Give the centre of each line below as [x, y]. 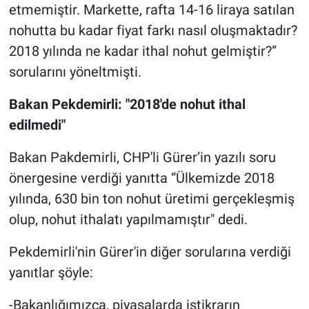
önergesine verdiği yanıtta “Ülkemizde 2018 [141, 178]
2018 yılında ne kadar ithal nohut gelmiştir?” [142, 51]
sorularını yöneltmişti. [75, 72]
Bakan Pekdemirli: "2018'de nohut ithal [127, 104]
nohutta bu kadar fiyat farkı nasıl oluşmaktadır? [153, 31]
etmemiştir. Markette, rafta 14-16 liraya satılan [151, 10]
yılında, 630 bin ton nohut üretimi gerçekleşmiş [151, 199]
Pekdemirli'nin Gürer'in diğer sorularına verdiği [150, 252]
